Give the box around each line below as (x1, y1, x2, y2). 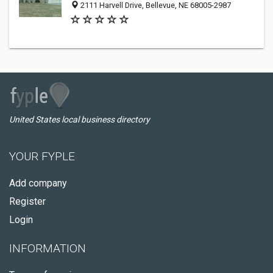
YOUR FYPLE (9, 149, 75, 163)
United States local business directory (9, 115, 150, 124)
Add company (9, 177, 67, 189)
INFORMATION (9, 241, 86, 255)
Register (9, 196, 46, 207)
